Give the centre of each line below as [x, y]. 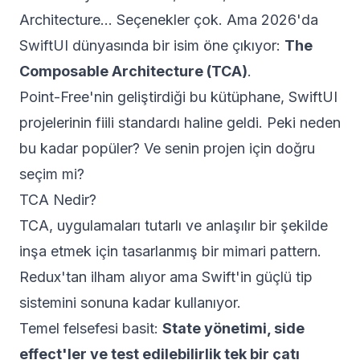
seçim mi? [52, 174]
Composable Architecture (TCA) [133, 71]
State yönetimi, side [233, 328]
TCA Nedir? [58, 200]
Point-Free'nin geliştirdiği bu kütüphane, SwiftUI [178, 97]
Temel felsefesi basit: [91, 328]
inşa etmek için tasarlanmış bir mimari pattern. [170, 251]
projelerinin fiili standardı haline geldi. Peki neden [180, 123]
